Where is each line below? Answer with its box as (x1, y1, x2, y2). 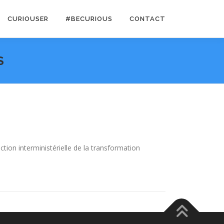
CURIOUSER (7, 15, 48, 22)
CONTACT (129, 15, 165, 22)
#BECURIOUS (65, 15, 112, 22)
